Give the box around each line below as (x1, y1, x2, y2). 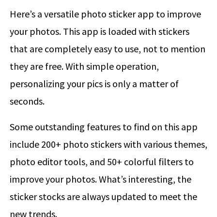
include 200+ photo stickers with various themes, (10, 138, 207, 151)
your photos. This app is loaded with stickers (10, 25, 189, 38)
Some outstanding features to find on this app (10, 121, 198, 133)
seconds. (10, 95, 45, 108)
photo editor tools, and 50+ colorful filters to (10, 155, 194, 168)
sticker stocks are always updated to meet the (10, 190, 197, 203)
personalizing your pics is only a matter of (10, 77, 179, 90)
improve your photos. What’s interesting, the (10, 173, 191, 186)
